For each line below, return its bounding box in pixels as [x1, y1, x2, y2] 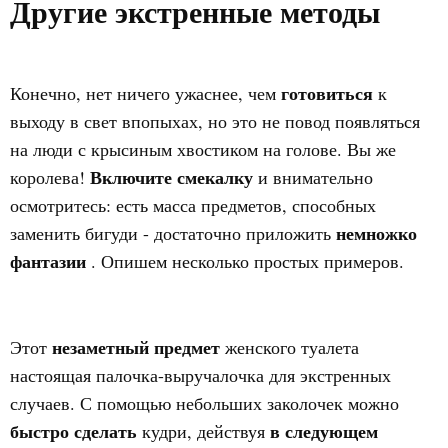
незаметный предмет [52, 334, 225, 360]
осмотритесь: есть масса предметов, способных [10, 193, 376, 217]
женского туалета [225, 335, 359, 359]
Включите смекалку [90, 164, 258, 190]
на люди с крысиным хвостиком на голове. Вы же [10, 137, 396, 161]
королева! [10, 165, 90, 189]
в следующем [270, 418, 378, 444]
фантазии [10, 248, 91, 274]
